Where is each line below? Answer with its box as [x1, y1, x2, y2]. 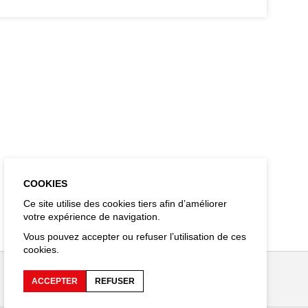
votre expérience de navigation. [23, 211, 161, 222]
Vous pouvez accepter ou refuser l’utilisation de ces [23, 231, 247, 242]
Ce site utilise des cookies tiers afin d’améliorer [23, 198, 228, 209]
